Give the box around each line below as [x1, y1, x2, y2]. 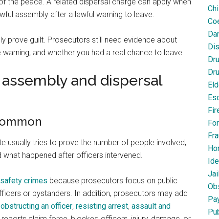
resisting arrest [76, 201, 128, 211]
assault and [131, 201, 171, 211]
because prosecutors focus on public [47, 176, 177, 185]
